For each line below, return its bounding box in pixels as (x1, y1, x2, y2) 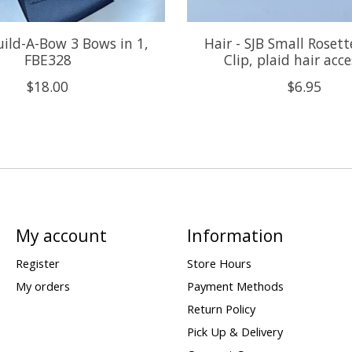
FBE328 (24, 49, 71, 69)
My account (15, 223, 107, 247)
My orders (15, 278, 70, 294)
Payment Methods (186, 278, 284, 294)
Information (186, 223, 284, 247)
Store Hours (186, 255, 251, 271)
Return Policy (186, 301, 255, 317)
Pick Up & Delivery (186, 324, 283, 340)
